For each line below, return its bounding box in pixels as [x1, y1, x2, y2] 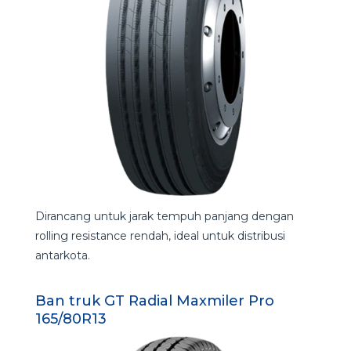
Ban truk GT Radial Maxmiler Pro [34, 291, 274, 309]
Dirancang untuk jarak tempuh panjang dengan [34, 208, 294, 223]
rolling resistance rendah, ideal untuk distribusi [34, 228, 285, 243]
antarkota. [34, 248, 90, 262]
